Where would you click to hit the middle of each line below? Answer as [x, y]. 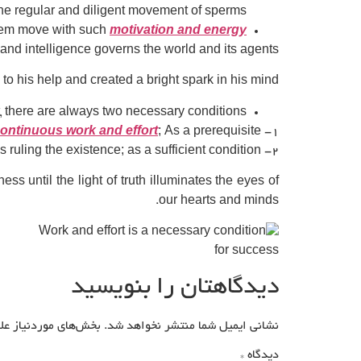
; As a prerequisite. [210, 132]
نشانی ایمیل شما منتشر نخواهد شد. [191, 326]
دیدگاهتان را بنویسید [175, 288]
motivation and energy [178, 31]
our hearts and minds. [219, 201]
